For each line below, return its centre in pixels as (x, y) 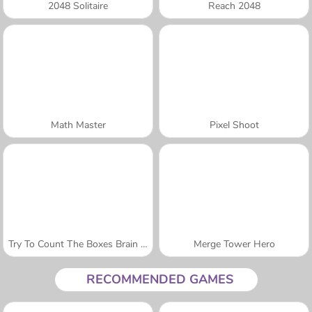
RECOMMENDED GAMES (159, 279)
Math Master (78, 125)
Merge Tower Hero (234, 244)
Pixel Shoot (234, 125)
